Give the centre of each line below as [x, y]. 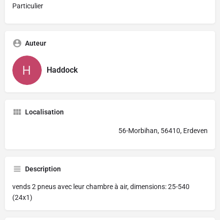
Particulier [28, 6]
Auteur [36, 43]
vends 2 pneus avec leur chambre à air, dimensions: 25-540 [101, 186]
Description [43, 169]
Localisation [44, 112]
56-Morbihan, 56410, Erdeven [163, 130]
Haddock [62, 70]
